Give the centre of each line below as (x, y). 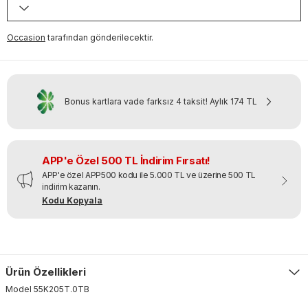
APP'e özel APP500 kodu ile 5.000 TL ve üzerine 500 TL (149, 175)
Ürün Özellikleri (46, 272)
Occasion (26, 37)
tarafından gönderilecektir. (100, 37)
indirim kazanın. (71, 186)
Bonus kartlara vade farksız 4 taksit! (136, 101)
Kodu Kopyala (72, 200)
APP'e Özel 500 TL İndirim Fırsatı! (126, 160)
